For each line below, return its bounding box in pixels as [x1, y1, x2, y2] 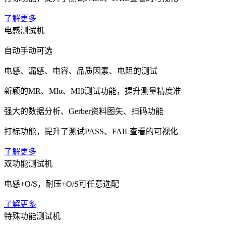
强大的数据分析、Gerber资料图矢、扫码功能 [4, 106, 163, 116]
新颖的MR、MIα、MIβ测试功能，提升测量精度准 [4, 86, 181, 95]
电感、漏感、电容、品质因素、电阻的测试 [4, 66, 157, 75]
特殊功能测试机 [4, 211, 61, 220]
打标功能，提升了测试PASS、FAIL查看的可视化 [4, 127, 178, 136]
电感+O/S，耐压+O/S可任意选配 [4, 179, 119, 188]
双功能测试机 [4, 159, 52, 168]
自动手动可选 [4, 46, 52, 55]
